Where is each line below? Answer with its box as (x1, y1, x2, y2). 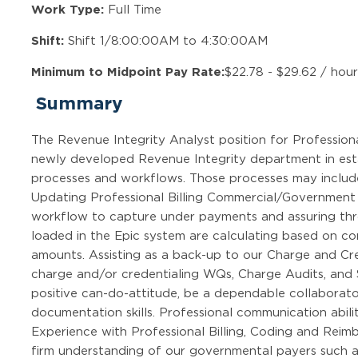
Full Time (104, 2, 162, 16)
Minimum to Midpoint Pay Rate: (31, 63, 225, 79)
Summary (35, 90, 122, 115)
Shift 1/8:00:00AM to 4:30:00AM (64, 33, 268, 47)
